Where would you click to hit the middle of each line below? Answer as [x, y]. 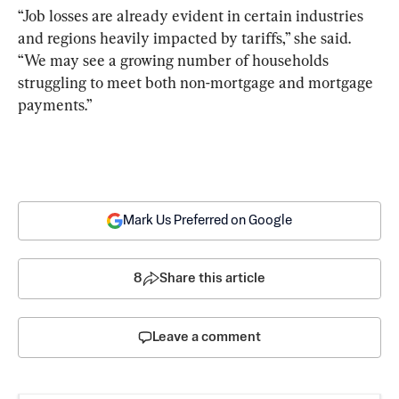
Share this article [212, 279]
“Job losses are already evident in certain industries [192, 16]
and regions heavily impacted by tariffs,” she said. [186, 38]
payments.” [55, 105]
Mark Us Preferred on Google [208, 221]
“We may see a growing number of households [175, 61]
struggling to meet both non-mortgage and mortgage [197, 83]
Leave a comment [207, 338]
